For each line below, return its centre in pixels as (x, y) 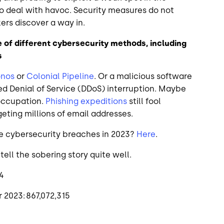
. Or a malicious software (143, 76)
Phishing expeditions (86, 101)
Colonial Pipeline (60, 76)
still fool (144, 101)
